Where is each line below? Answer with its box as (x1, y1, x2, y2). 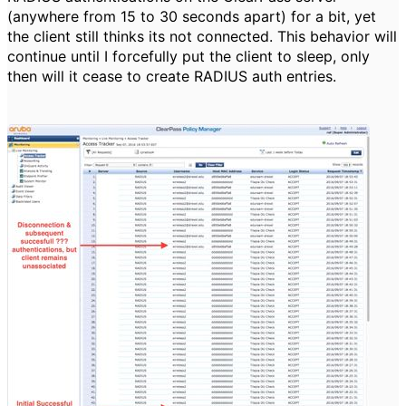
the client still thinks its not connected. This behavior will (7, 27, 397, 45)
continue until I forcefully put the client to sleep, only (7, 47, 370, 65)
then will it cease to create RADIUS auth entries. (7, 67, 336, 85)
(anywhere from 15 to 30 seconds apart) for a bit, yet (7, 7, 376, 25)
